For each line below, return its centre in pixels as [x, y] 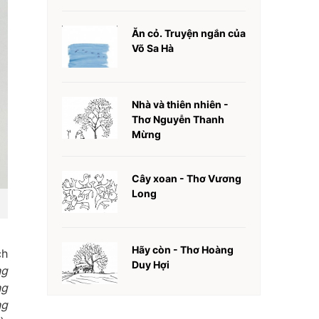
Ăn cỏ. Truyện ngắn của [189, 33]
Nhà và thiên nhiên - [180, 104]
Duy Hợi [151, 265]
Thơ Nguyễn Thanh [178, 119]
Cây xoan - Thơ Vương [187, 178]
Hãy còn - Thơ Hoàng [183, 250]
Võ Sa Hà [153, 48]
